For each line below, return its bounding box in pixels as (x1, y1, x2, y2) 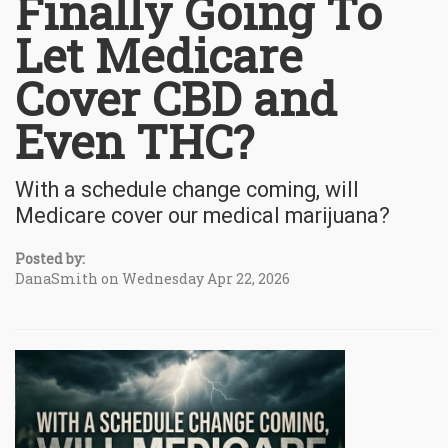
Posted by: (15, 248, 85, 268)
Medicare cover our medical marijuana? (15, 202, 390, 228)
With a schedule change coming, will (15, 176, 359, 202)
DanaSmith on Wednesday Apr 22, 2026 (15, 268, 290, 288)
